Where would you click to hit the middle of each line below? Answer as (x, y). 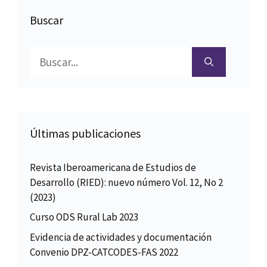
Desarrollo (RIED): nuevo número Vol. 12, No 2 (126, 182)
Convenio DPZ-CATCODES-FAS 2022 (104, 252)
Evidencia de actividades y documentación (121, 237)
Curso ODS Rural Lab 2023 (84, 217)
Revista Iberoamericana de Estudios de (113, 167)
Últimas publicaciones (85, 133)
